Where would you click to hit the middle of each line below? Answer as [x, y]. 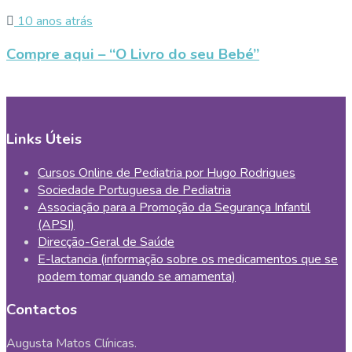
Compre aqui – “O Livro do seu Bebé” [133, 55]
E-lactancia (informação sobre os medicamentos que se [188, 259]
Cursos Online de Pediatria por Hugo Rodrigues [167, 172]
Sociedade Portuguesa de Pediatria [134, 190]
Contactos [42, 310]
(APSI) [56, 224]
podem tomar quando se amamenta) [137, 276]
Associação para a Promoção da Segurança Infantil [174, 207]
